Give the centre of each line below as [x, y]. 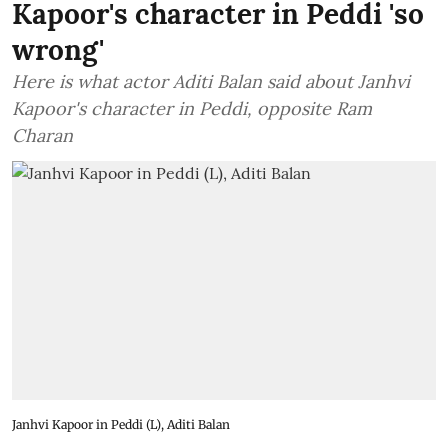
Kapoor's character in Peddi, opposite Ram [192, 109]
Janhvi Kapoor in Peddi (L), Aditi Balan [121, 424]
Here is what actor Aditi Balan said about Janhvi [211, 82]
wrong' [58, 50]
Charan [42, 136]
